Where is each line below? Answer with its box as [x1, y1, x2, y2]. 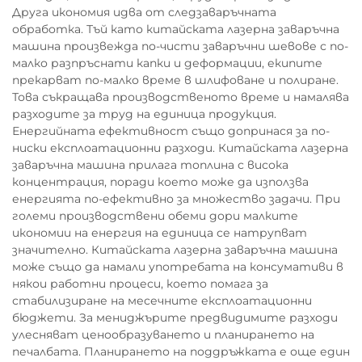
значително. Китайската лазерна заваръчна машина [12, 242, 338, 257]
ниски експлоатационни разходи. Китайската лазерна [12, 141, 348, 155]
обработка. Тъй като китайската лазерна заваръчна [12, 22, 339, 36]
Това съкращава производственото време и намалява [12, 90, 349, 104]
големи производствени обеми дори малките [12, 208, 298, 223]
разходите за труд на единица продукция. [12, 107, 276, 121]
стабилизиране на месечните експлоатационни [12, 293, 312, 308]
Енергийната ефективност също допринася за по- [12, 124, 330, 138]
